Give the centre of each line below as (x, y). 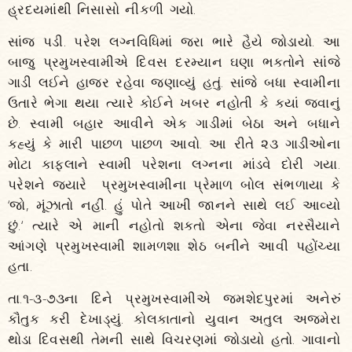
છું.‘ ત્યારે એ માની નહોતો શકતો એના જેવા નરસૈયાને (174, 225)
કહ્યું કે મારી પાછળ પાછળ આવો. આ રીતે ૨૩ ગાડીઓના (174, 143)
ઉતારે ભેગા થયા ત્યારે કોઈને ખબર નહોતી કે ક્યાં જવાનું (174, 103)
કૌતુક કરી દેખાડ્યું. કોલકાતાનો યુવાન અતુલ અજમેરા (174, 319)
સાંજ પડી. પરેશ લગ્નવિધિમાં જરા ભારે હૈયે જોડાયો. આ (174, 41)
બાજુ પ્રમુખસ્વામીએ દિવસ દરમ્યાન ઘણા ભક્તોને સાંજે (174, 62)
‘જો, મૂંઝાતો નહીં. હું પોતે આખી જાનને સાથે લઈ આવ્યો (174, 205)
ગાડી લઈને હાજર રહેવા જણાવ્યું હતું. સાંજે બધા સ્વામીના (174, 82)
